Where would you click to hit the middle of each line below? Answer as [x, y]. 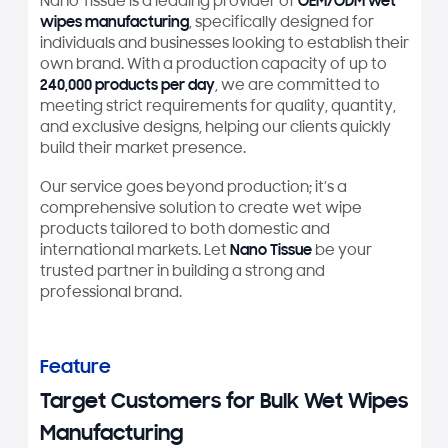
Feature [75, 368]
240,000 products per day [127, 87]
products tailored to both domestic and [184, 230]
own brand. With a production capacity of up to [213, 66]
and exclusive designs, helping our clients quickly [215, 129]
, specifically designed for [281, 24]
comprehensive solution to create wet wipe [200, 209]
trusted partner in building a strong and [182, 272]
